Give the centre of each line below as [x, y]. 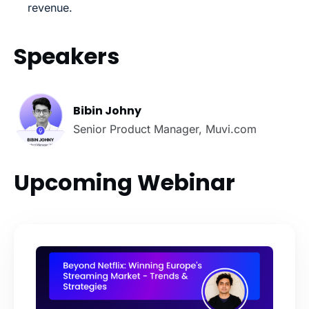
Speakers [67, 57]
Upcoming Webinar [124, 183]
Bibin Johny [108, 111]
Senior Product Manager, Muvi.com [165, 129]
